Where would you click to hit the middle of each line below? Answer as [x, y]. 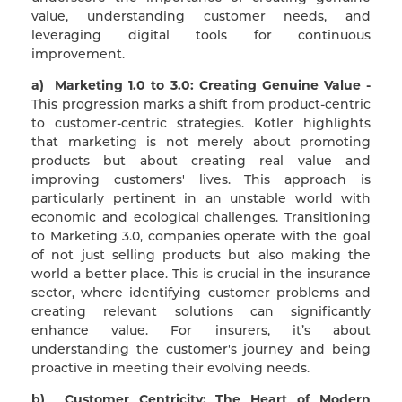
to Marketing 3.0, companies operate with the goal [201, 236]
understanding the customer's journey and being [201, 349]
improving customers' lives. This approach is [201, 179]
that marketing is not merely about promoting [201, 141]
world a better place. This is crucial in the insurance [201, 273]
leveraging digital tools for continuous [201, 35]
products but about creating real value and [201, 160]
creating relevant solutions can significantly [201, 311]
